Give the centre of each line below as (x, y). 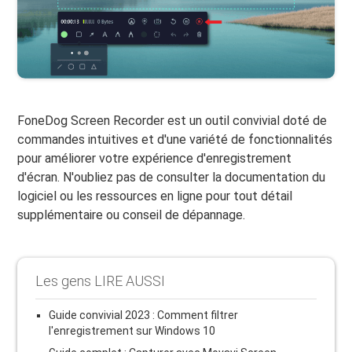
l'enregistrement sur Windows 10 (132, 330)
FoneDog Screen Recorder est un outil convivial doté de (172, 120)
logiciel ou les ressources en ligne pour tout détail (155, 196)
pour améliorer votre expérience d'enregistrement (155, 158)
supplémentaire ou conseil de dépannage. (132, 214)
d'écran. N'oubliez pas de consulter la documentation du (172, 177)
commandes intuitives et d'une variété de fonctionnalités (175, 139)
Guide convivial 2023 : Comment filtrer (144, 315)
